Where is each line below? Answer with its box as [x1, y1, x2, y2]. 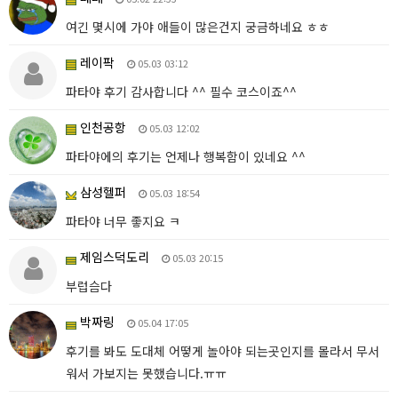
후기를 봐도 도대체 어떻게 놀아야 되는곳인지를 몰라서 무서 [66, 342, 379, 361]
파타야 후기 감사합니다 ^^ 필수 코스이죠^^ [66, 83, 297, 101]
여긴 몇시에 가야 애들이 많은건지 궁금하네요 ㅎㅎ [66, 18, 330, 36]
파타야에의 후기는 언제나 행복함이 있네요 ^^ [66, 147, 306, 166]
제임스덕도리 [76, 248, 149, 267]
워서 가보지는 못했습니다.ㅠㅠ [66, 364, 227, 383]
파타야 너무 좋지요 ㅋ [66, 212, 180, 231]
